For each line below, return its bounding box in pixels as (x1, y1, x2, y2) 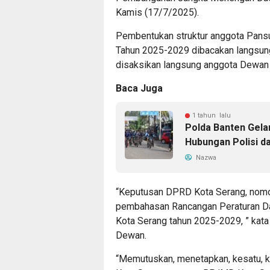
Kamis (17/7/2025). (116, 6, 199, 18)
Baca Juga (116, 82, 163, 94)
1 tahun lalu (192, 111, 231, 119)
